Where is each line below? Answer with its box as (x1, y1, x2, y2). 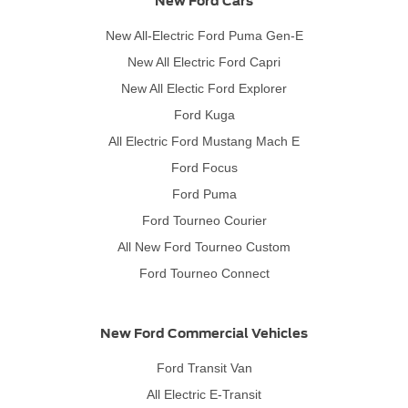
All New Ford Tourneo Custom (117, 239, 291, 254)
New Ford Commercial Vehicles (100, 325, 308, 341)
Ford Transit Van (156, 360, 252, 375)
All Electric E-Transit (147, 386, 261, 402)
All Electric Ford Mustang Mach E (108, 133, 300, 148)
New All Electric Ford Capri (127, 54, 280, 69)
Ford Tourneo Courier (141, 212, 267, 228)
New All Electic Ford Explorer (121, 80, 287, 96)
